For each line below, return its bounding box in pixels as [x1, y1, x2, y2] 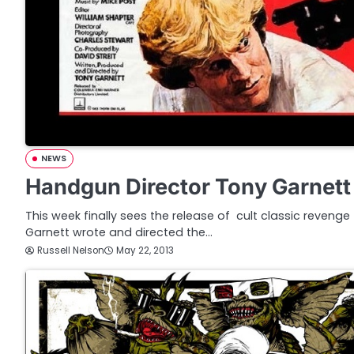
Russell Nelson [37, 243, 104, 257]
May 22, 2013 [116, 244, 174, 258]
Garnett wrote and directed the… [25, 224, 213, 240]
